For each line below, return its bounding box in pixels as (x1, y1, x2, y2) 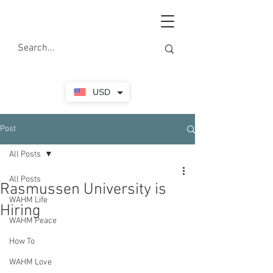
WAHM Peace (9, 216, 57, 226)
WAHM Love (9, 257, 52, 268)
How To (9, 236, 35, 247)
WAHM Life (9, 195, 48, 205)
